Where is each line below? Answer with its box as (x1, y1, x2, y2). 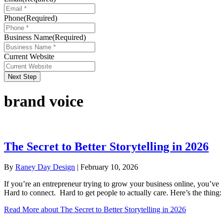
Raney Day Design (15, 163, 75, 172)
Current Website (4, 52, 54, 61)
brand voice (4, 92, 83, 110)
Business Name (4, 33, 52, 41)
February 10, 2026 (80, 163, 138, 172)
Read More (4, 205, 39, 214)
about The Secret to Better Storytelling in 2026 (39, 205, 186, 214)
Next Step (8, 73, 37, 80)
